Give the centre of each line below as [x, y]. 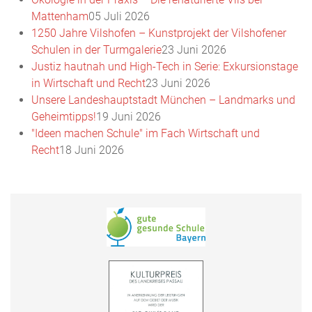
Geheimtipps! [64, 116]
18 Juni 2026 [92, 150]
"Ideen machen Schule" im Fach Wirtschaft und [146, 133]
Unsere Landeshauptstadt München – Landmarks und [163, 100]
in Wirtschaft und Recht [88, 83]
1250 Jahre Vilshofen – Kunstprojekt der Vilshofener [159, 33]
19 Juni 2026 [128, 116]
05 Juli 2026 [119, 16]
